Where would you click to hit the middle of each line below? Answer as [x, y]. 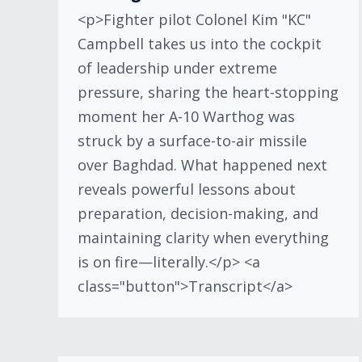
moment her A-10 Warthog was [186, 116]
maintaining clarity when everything [203, 238]
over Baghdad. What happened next [202, 165]
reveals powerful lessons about [187, 189]
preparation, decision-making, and [198, 213]
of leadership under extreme [177, 68]
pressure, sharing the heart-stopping [208, 92]
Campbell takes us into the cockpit [200, 44]
